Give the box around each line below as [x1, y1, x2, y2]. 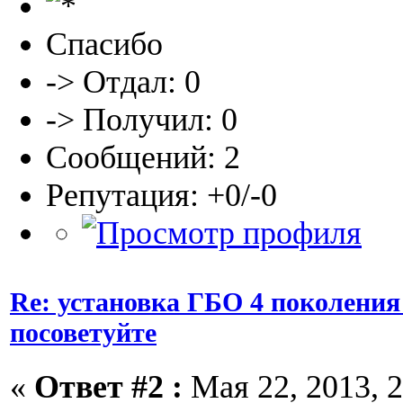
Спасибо [46, 26, 163, 63]
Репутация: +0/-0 [46, 177, 277, 214]
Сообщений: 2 [46, 139, 240, 176]
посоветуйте [10, 317, 157, 347]
